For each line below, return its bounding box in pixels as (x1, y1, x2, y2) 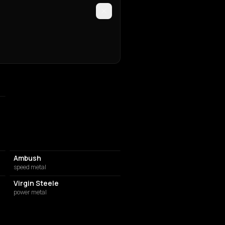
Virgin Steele (13, 178, 59, 188)
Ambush (13, 153, 41, 163)
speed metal (13, 163, 46, 171)
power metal (13, 188, 47, 196)
